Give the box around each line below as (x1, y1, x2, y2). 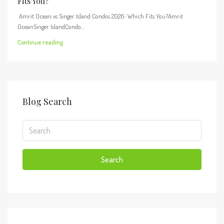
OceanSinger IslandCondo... (17, 22, 84, 30)
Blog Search (22, 95, 72, 107)
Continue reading (17, 38, 63, 46)
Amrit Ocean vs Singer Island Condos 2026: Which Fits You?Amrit (17, 12, 183, 20)
